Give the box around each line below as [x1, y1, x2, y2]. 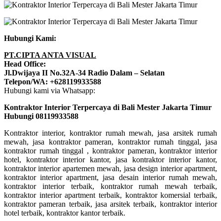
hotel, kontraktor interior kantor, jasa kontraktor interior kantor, [4, 155, 217, 164]
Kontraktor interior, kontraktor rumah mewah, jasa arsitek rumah [4, 128, 217, 137]
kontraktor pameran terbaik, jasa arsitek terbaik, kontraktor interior [4, 199, 217, 208]
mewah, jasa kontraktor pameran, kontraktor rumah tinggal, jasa [4, 137, 217, 146]
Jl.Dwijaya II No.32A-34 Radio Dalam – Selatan [4, 68, 165, 77]
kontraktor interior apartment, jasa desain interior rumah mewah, [4, 173, 217, 182]
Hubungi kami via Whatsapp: [4, 86, 95, 95]
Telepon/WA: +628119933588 [4, 77, 101, 86]
